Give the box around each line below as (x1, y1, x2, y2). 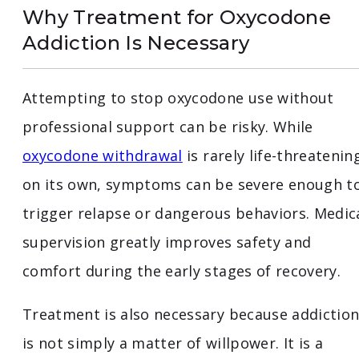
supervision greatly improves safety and (22, 232, 312, 252)
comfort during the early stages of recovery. (22, 261, 341, 281)
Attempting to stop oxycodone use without (22, 88, 334, 108)
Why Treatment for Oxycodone (22, 6, 332, 30)
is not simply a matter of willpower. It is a (22, 333, 323, 353)
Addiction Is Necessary (22, 31, 250, 55)
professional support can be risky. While (22, 117, 313, 137)
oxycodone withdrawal (22, 146, 183, 166)
